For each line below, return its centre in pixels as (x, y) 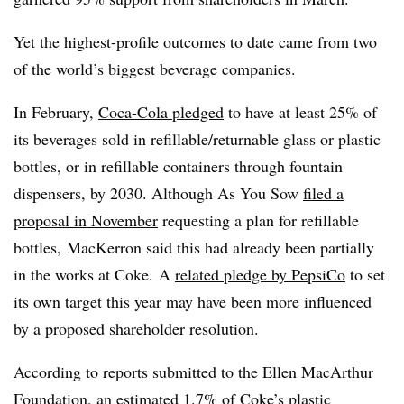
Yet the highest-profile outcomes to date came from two (195, 41)
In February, (56, 112)
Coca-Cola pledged (161, 112)
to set (365, 274)
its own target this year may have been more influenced (193, 301)
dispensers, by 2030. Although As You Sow (158, 193)
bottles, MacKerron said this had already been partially (194, 247)
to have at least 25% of (300, 112)
